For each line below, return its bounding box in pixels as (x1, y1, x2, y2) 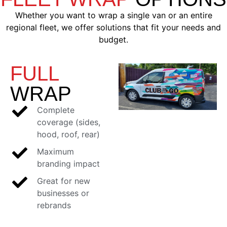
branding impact (36, 158, 100, 169)
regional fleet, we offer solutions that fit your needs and (6, 22, 221, 33)
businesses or (36, 187, 89, 198)
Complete (36, 104, 74, 115)
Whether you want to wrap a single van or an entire (15, 10, 212, 21)
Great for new (36, 175, 90, 186)
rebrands (36, 200, 71, 210)
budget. (99, 34, 128, 45)
